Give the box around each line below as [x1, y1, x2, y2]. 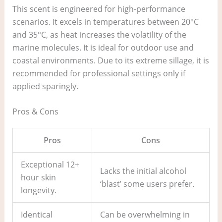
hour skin [20, 172, 56, 183]
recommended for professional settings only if [12, 67, 185, 79]
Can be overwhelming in [100, 209, 190, 221]
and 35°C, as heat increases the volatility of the [12, 29, 186, 40]
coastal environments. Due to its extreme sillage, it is [12, 55, 209, 66]
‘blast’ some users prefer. [100, 178, 194, 190]
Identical [20, 209, 53, 221]
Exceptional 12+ [20, 159, 79, 170]
